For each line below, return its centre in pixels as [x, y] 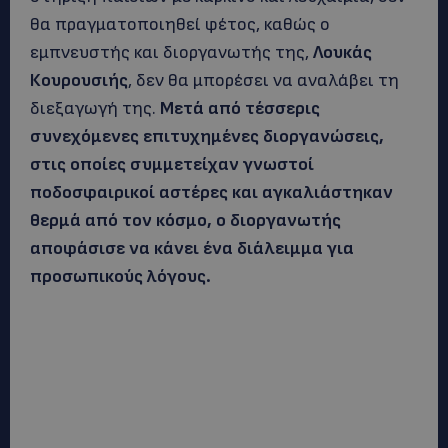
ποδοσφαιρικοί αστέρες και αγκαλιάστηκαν [211, 192]
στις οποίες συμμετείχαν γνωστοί [172, 164]
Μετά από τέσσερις [240, 108]
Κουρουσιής [79, 80]
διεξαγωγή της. [95, 108]
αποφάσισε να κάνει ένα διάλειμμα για [192, 248]
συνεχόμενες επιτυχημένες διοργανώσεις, [207, 136]
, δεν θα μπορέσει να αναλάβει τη [263, 80]
